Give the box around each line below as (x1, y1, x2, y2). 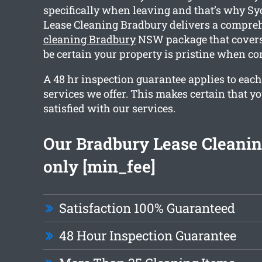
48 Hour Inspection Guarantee (58, 227, 236, 244)
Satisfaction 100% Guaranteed (58, 199, 235, 217)
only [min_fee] (43, 156, 156, 178)
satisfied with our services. (43, 101, 175, 116)
